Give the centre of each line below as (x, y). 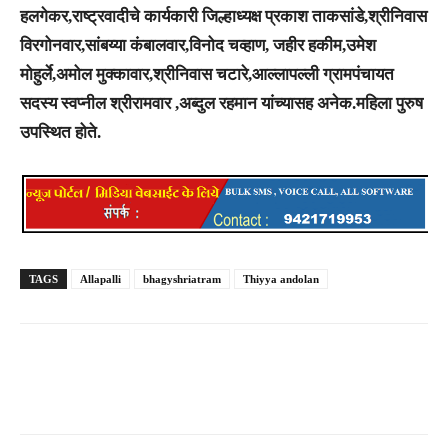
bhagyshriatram (182, 279)
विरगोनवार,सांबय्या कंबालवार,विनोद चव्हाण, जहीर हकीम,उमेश (198, 46)
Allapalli (100, 279)
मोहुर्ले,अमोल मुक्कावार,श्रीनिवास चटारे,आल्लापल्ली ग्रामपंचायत (207, 75)
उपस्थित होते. (60, 133)
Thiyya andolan (281, 279)
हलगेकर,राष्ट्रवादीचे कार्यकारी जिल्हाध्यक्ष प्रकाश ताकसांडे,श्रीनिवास (223, 17)
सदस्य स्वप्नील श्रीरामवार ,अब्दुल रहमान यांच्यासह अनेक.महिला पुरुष (221, 104)
